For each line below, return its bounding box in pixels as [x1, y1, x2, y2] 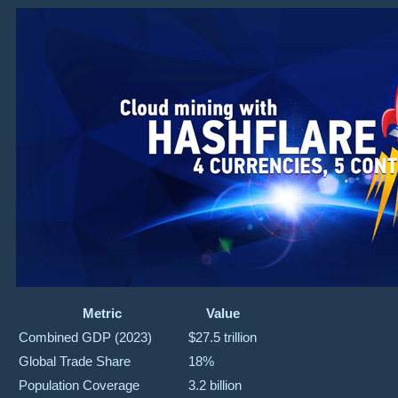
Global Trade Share [19, 353, 131, 369]
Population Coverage [19, 377, 139, 393]
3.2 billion [188, 377, 242, 393]
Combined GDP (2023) [19, 329, 152, 345]
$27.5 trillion [188, 329, 257, 345]
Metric [82, 305, 122, 321]
